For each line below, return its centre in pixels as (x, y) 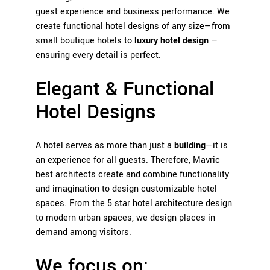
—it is (217, 146)
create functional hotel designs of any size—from (133, 26)
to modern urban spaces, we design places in (125, 218)
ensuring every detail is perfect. (98, 55)
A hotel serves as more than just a (105, 146)
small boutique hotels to (85, 41)
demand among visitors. (83, 232)
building (190, 146)
